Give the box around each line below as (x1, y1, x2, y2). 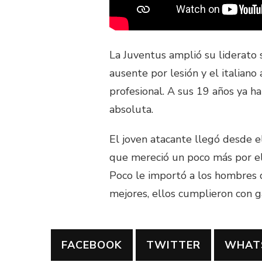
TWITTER (146, 237, 201, 252)
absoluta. (109, 102, 153, 116)
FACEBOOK (61, 237, 122, 252)
